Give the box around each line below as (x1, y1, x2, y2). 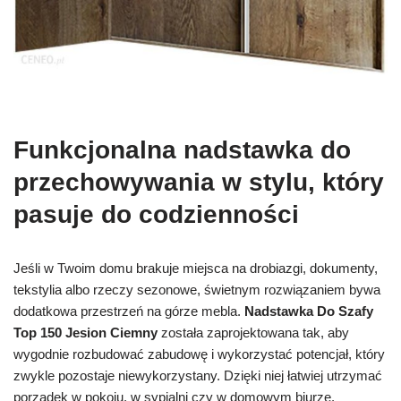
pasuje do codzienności (13, 200, 299, 229)
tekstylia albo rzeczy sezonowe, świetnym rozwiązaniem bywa (13, 282, 380, 298)
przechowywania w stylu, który (13, 168, 384, 197)
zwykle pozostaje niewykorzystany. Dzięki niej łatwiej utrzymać (13, 368, 382, 384)
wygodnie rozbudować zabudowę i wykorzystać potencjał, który (13, 346, 385, 363)
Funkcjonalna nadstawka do (13, 136, 351, 165)
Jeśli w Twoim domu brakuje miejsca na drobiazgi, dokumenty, (13, 260, 378, 277)
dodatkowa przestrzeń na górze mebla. (13, 303, 244, 320)
